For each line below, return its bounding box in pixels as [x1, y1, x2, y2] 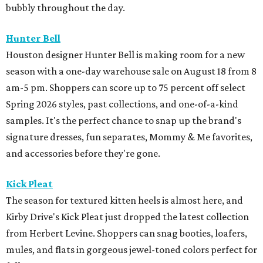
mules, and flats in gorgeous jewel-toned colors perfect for [6, 243, 257, 255]
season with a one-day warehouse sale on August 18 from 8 [6, 65, 257, 77]
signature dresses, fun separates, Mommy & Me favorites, [6, 130, 252, 143]
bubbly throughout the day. [6, 1, 125, 14]
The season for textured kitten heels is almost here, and [6, 194, 243, 206]
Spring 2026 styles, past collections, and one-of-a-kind [6, 97, 238, 110]
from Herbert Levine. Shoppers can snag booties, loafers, [6, 227, 247, 239]
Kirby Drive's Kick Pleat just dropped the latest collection [6, 210, 249, 222]
